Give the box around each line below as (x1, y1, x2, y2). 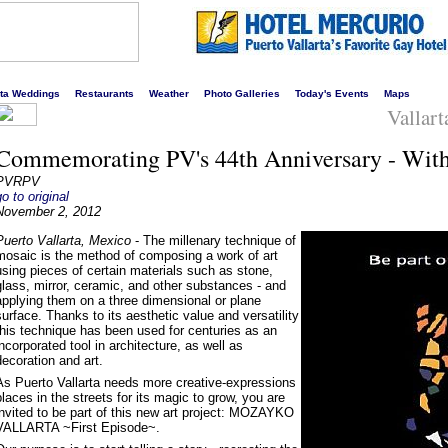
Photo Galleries (204, 88, 280, 99)
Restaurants (75, 88, 134, 99)
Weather (149, 88, 189, 99)
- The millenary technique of (135, 233, 296, 248)
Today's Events (295, 88, 369, 99)
